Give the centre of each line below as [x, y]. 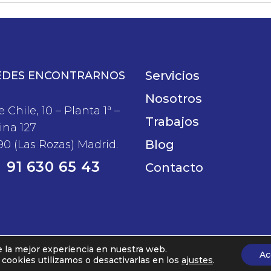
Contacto [175, 167]
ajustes [197, 260]
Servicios [173, 75]
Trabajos [172, 121]
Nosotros [174, 98]
